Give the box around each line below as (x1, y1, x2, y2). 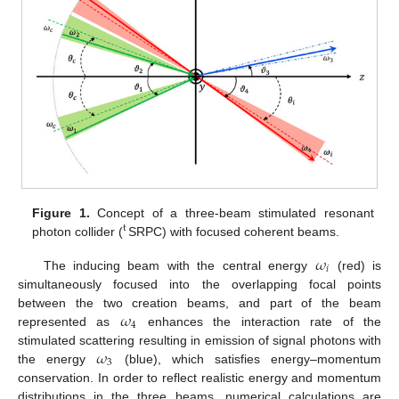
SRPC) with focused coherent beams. (127, 224, 339, 239)
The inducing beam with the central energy (43, 258, 315, 273)
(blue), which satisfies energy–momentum (113, 352, 382, 367)
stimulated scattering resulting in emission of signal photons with (18, 333, 381, 348)
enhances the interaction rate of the (137, 314, 381, 330)
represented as (18, 314, 120, 330)
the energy (18, 352, 97, 367)
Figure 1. (32, 205, 90, 220)
